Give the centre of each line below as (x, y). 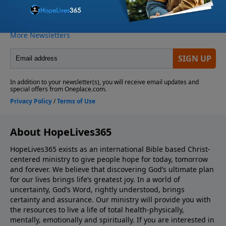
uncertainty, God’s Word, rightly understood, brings (97, 189)
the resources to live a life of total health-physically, (97, 209)
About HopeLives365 (61, 132)
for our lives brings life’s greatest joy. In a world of (95, 179)
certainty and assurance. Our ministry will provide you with (110, 199)
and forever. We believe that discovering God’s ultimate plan (112, 169)
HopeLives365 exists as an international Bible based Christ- (110, 149)
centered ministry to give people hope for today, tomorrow (109, 159)
